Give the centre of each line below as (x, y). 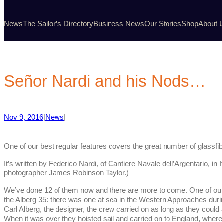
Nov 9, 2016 (24, 118)
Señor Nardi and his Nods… (105, 81)
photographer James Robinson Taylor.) (66, 173)
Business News (119, 24)
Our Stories (163, 24)
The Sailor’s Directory (58, 24)
